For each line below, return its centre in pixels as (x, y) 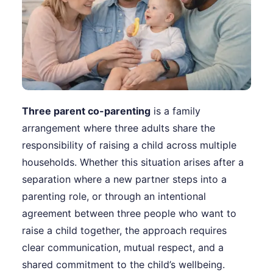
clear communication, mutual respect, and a (123, 248)
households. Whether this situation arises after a (133, 162)
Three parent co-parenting (86, 111)
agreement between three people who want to (129, 214)
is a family (175, 111)
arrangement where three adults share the (119, 128)
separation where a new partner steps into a (124, 179)
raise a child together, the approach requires (124, 231)
